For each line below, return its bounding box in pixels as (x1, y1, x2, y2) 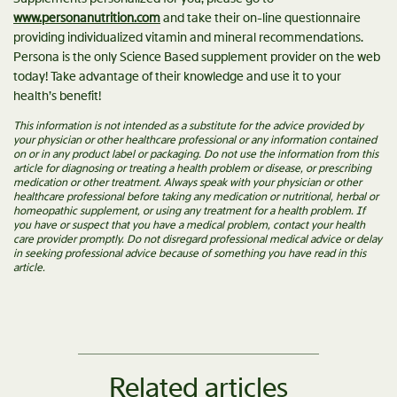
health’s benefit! (13, 88, 101, 105)
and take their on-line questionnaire (160, 10, 361, 27)
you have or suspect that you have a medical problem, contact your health (13, 218, 365, 233)
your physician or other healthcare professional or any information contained (13, 133, 377, 148)
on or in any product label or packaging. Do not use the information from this (13, 147, 378, 162)
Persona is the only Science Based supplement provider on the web (13, 49, 380, 66)
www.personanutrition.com (13, 10, 160, 27)
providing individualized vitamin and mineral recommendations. (13, 29, 363, 46)
